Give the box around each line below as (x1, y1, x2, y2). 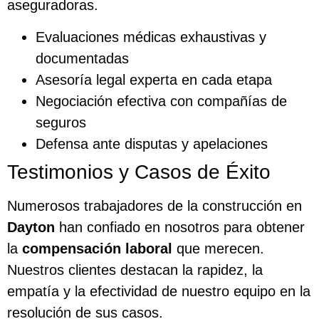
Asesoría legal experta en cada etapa (36, 71, 272, 88)
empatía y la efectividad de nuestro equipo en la (7, 283, 310, 299)
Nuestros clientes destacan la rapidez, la (7, 261, 263, 278)
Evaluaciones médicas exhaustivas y (36, 28, 266, 45)
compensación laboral (22, 240, 172, 256)
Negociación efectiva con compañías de (36, 93, 287, 109)
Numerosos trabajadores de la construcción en (7, 197, 302, 214)
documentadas (36, 50, 129, 66)
